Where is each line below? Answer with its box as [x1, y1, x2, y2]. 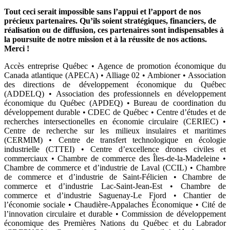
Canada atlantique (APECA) [4, 70, 101, 80]
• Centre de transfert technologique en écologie [43, 135, 226, 144]
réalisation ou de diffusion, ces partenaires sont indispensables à [4, 25, 224, 34]
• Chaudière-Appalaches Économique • [65, 200, 202, 209]
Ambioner [147, 70, 183, 80]
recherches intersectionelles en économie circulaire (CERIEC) [4, 117, 218, 126]
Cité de [202, 200, 226, 209]
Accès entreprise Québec [4, 61, 88, 70]
